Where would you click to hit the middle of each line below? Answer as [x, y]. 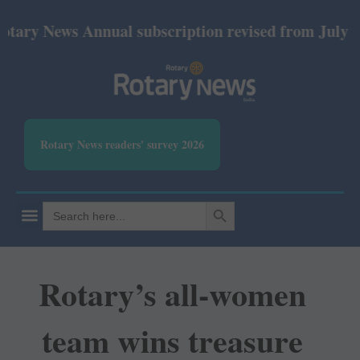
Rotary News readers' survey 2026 [122, 145]
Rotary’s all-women [172, 294]
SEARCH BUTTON [226, 201]
